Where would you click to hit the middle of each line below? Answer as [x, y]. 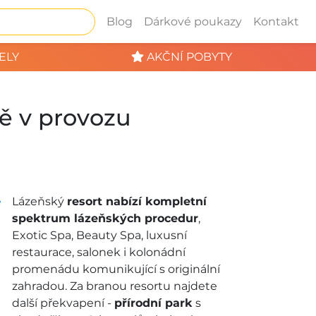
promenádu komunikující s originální [116, 269]
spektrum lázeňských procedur [105, 218]
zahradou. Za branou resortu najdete [114, 286]
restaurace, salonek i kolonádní [98, 252]
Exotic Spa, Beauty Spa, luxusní [99, 235]
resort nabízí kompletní [136, 201]
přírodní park [153, 303]
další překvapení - [63, 303]
